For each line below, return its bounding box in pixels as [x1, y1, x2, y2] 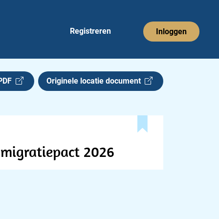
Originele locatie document [46, 76, 145, 86]
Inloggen [156, 26, 187, 36]
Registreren [70, 26, 111, 36]
